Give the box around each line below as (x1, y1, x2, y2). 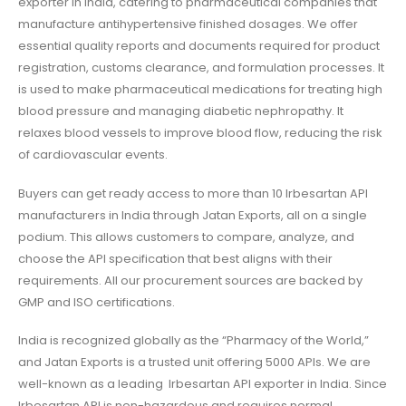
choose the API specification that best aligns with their (18, 249, 333, 267)
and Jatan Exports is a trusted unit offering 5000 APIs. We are (18, 353, 371, 372)
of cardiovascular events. (18, 146, 168, 164)
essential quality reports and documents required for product (18, 37, 380, 55)
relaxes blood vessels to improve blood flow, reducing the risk (18, 124, 382, 142)
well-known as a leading (18, 375, 169, 393)
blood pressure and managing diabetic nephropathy (18, 102, 332, 121)
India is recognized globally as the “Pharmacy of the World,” (18, 332, 369, 350)
